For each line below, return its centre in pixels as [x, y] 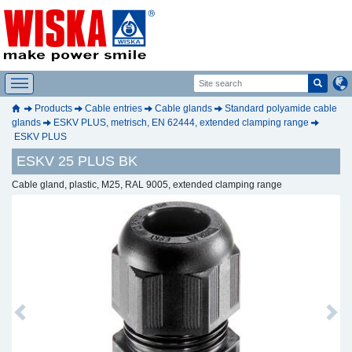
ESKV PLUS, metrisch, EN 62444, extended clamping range [181, 122]
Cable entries [114, 108]
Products [53, 108]
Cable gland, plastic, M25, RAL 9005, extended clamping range [147, 184]
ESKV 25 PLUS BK [77, 161]
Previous [37, 319]
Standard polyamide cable [281, 108]
